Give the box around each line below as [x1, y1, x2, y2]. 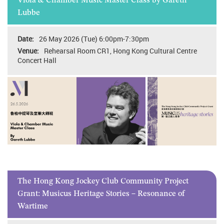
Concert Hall [17, 55, 56, 65]
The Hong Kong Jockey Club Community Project [17, 177, 188, 186]
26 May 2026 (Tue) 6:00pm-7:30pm [39, 33, 149, 43]
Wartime [17, 202, 48, 211]
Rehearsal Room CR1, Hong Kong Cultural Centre [44, 45, 197, 55]
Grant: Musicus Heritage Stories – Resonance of [17, 190, 184, 198]
